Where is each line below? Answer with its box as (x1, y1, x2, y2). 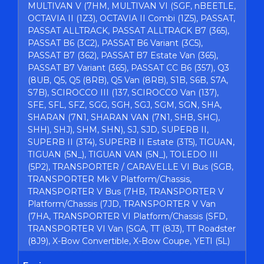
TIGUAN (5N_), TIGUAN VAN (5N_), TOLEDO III (28, 149, 218, 160)
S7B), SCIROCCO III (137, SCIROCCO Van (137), (28, 87, 219, 98)
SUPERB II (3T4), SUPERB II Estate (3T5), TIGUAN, (28, 137, 235, 148)
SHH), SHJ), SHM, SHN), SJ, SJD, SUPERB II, (28, 124, 209, 136)
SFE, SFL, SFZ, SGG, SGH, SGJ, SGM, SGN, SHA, (28, 100, 222, 111)
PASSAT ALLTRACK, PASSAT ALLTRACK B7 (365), (28, 25, 229, 37)
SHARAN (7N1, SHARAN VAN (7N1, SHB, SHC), (28, 112, 220, 123)
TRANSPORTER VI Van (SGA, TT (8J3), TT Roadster (28, 223, 236, 235)
